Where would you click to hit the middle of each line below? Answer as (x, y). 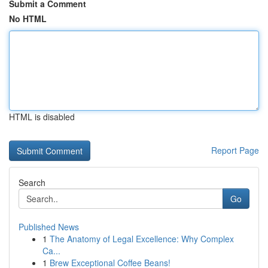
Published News (49, 227)
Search (32, 182)
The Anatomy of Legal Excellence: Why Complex (142, 239)
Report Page (235, 150)
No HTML (28, 19)
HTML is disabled (42, 117)
